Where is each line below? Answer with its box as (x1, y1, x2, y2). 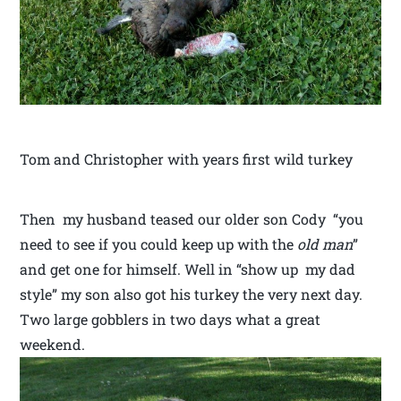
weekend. (20, 334, 86, 354)
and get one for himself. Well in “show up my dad (20, 259, 356, 278)
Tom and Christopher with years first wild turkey (20, 149, 354, 168)
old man (297, 234, 354, 253)
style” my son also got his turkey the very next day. (20, 284, 363, 303)
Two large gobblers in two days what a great (20, 309, 321, 328)
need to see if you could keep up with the (20, 234, 298, 253)
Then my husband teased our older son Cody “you (20, 209, 364, 228)
